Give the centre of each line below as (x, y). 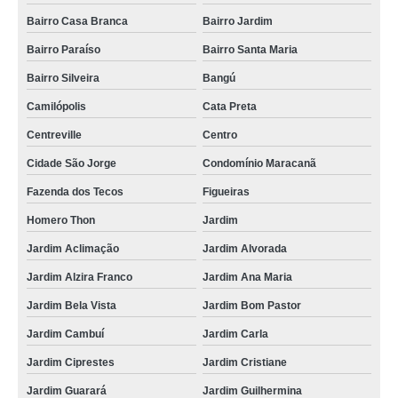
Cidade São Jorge (72, 163)
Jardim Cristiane (244, 362)
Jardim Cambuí (65, 334)
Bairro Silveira (63, 78)
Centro (219, 135)
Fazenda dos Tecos (75, 192)
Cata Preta (229, 107)
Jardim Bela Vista (72, 306)
